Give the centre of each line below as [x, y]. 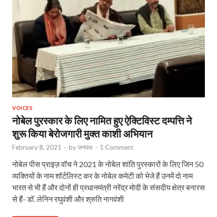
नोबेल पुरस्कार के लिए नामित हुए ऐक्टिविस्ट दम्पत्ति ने [102, 121]
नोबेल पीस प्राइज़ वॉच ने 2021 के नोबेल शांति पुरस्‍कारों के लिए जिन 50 [108, 164]
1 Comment [116, 147]
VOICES [22, 108]
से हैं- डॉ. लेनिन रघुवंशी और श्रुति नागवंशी [68, 199]
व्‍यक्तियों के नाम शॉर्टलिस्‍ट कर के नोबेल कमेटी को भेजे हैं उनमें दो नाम [102, 176]
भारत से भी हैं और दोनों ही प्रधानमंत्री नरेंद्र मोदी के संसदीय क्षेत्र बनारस [108, 187]
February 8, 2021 [37, 147]
